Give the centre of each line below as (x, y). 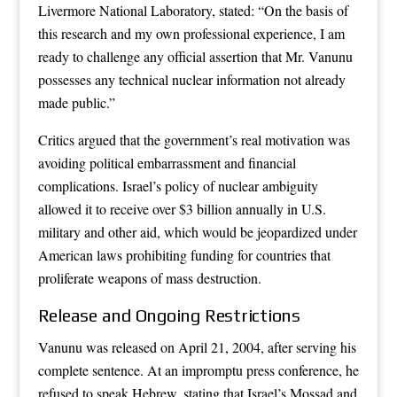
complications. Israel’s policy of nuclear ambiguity (178, 185)
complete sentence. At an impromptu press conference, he (198, 370)
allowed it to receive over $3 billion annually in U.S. (182, 208)
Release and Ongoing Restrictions (169, 315)
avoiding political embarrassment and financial (167, 162)
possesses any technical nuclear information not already (191, 79)
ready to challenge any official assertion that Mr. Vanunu (195, 56)
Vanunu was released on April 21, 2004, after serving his (197, 346)
